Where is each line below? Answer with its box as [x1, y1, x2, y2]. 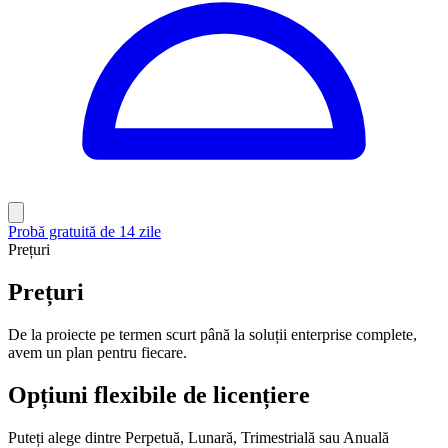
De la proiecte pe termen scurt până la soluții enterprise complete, [8, 325, 417, 343]
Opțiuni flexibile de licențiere [8, 381, 310, 408]
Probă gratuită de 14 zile [8, 223, 161, 240]
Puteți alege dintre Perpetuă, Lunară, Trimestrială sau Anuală [8, 428, 389, 446]
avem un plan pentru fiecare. [8, 343, 187, 361]
